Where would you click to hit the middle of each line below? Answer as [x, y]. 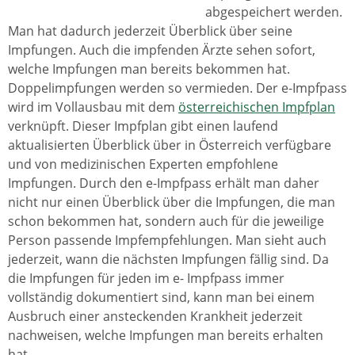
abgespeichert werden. [274, 12]
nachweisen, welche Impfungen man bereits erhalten [166, 335]
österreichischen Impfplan [257, 107]
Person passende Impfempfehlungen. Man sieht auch [167, 240]
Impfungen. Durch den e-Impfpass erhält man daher [164, 183]
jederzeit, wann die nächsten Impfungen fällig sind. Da [168, 259]
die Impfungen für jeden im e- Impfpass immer [146, 278]
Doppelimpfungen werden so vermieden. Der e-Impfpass [177, 88]
